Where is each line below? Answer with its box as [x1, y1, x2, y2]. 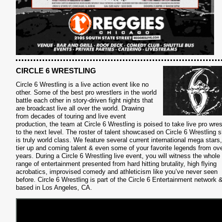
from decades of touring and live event [16, 112, 126, 120]
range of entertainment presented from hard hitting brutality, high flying [16, 160, 217, 167]
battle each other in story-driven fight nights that [16, 97, 153, 104]
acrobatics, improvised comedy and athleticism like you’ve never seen [16, 168, 218, 175]
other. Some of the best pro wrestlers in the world [16, 89, 157, 96]
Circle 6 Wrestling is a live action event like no [16, 81, 149, 88]
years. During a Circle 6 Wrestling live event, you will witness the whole [16, 152, 220, 160]
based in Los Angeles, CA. [16, 184, 92, 191]
